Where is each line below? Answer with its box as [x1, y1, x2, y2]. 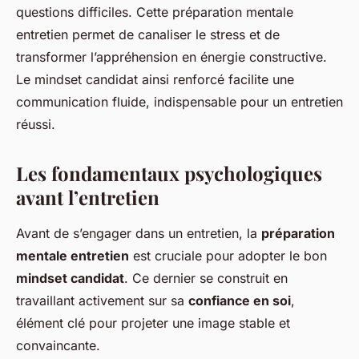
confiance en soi [188, 292, 291, 309]
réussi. [16, 116, 55, 133]
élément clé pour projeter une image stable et [16, 315, 290, 332]
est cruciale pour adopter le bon [129, 248, 327, 264]
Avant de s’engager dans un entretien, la [16, 225, 261, 242]
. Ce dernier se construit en [124, 270, 288, 287]
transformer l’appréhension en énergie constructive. [16, 49, 327, 66]
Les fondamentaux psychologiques [16, 160, 322, 187]
